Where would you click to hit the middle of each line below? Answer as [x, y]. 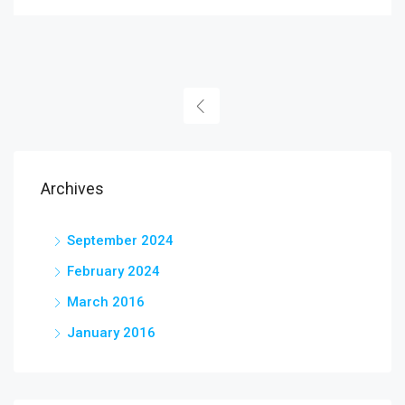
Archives [72, 188]
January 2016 [111, 333]
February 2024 [113, 271]
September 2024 [120, 240]
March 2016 [106, 302]
